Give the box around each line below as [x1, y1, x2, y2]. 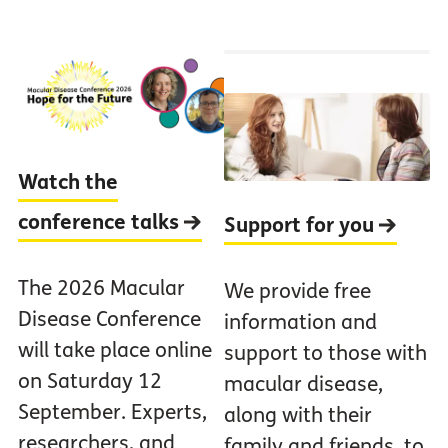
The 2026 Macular [17, 276, 185, 302]
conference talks [17, 210, 184, 236]
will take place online [17, 338, 212, 364]
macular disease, [224, 372, 383, 398]
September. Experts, [17, 400, 207, 426]
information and [224, 310, 377, 336]
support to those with [224, 341, 427, 367]
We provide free [224, 279, 371, 305]
